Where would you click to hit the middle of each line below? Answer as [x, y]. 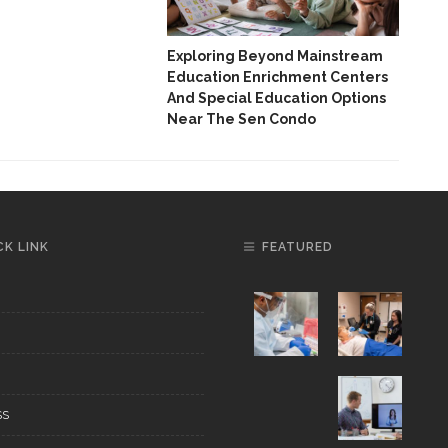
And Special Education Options [276, 98]
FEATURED [297, 247]
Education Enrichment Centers [277, 77]
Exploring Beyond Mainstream [275, 56]
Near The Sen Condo [241, 119]
